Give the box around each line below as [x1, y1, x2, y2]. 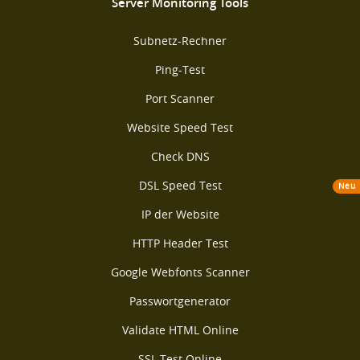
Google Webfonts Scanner [110, 264, 250, 280]
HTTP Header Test [132, 235, 228, 252]
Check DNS [150, 149, 210, 165]
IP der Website [141, 207, 219, 223]
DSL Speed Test [138, 178, 222, 194]
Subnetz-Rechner [133, 33, 227, 49]
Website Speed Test [127, 120, 233, 136]
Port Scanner [145, 91, 215, 107]
